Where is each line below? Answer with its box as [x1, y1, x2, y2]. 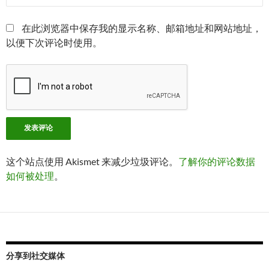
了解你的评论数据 [178, 156, 255, 168]
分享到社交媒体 [6, 250, 65, 261]
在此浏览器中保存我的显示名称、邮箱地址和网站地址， [22, 22, 262, 34]
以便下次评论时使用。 [6, 37, 102, 49]
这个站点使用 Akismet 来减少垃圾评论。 [6, 156, 178, 168]
